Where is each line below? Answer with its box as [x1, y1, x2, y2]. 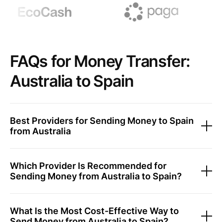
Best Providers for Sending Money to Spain [10, 115, 194, 126]
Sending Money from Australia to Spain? [10, 171, 182, 181]
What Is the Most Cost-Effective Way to [10, 206, 179, 216]
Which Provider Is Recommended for [10, 161, 166, 171]
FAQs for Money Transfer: [10, 52, 190, 71]
